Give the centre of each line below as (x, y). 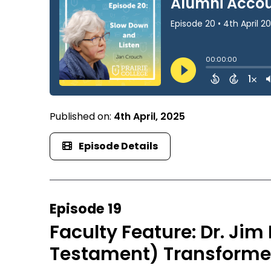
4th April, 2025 (150, 117)
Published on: (82, 117)
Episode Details (119, 146)
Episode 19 (86, 209)
